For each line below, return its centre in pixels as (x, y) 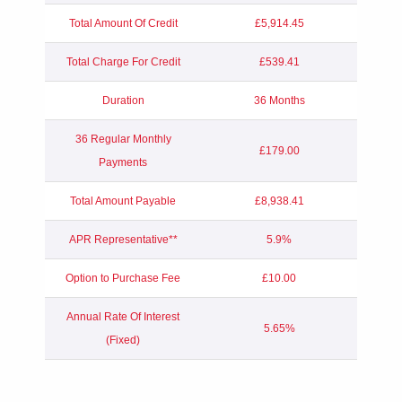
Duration (123, 100)
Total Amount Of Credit (123, 23)
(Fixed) (123, 340)
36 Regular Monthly (123, 139)
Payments (123, 162)
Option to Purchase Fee (123, 278)
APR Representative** (123, 239)
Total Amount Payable (123, 201)
